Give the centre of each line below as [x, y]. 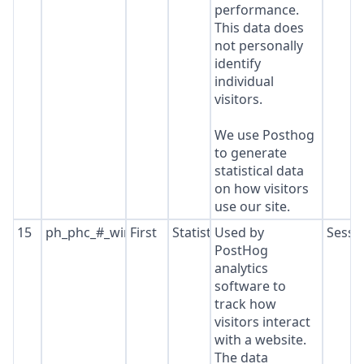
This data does [259, 28]
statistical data [259, 171]
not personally [258, 45]
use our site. [252, 206]
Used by [239, 232]
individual [244, 81]
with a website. [260, 340]
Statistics [199, 232]
